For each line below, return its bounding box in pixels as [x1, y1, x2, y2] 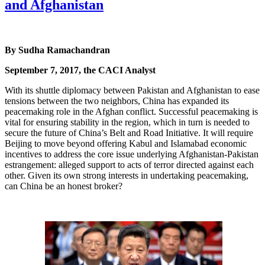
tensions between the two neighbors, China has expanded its [5, 95, 229, 106]
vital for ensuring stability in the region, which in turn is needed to [5, 117, 250, 127]
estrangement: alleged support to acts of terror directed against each [5, 159, 254, 170]
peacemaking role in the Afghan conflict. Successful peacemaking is [5, 106, 258, 117]
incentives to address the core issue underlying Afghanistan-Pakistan [5, 148, 258, 159]
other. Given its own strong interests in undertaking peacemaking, [5, 170, 248, 180]
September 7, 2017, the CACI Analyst [5, 64, 156, 75]
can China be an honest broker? [5, 180, 122, 191]
